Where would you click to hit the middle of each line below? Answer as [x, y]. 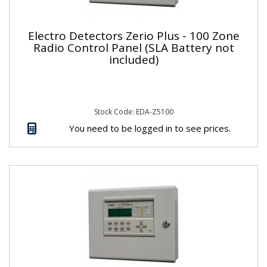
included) [133, 59]
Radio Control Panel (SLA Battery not [133, 47]
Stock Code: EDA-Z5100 [133, 112]
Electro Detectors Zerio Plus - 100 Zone [133, 35]
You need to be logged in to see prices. [150, 128]
